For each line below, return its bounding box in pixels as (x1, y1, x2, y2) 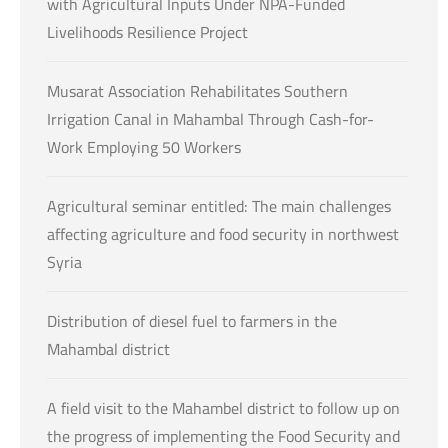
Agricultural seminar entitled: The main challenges (47, 191, 391, 222)
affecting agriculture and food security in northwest (47, 219, 399, 250)
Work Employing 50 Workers (47, 132, 241, 163)
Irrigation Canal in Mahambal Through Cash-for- (47, 104, 374, 135)
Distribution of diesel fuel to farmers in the (47, 306, 337, 337)
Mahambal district (47, 334, 170, 365)
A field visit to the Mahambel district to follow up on (47, 393, 400, 424)
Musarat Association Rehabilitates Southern (47, 76, 348, 107)
